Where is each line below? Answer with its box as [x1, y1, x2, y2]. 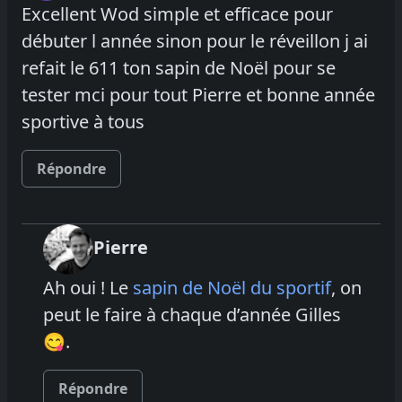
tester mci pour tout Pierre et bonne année [22, 82, 375, 107]
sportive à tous [22, 109, 144, 134]
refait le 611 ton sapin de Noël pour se [22, 55, 336, 80]
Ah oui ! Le [43, 275, 133, 300]
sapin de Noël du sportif [133, 275, 331, 300]
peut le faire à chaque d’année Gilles [43, 301, 341, 327]
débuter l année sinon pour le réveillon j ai [22, 28, 368, 53]
